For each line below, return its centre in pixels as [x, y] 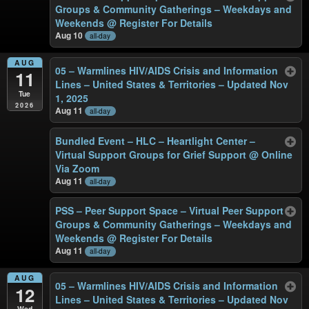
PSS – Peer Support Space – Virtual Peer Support [170, 211]
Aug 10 [70, 35]
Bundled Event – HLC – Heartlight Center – [156, 140]
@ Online [271, 154]
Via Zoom [78, 168]
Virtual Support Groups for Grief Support [152, 154]
